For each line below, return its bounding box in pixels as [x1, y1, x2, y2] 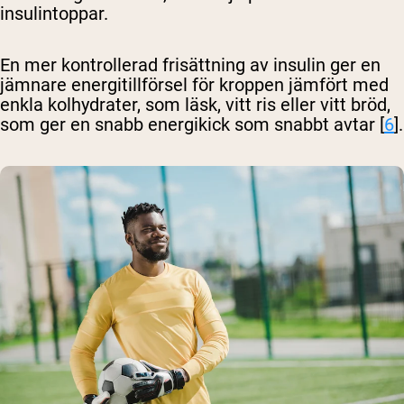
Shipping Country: [36, 313, 124, 326]
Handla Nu [167, 377, 237, 395]
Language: [202, 313, 253, 326]
